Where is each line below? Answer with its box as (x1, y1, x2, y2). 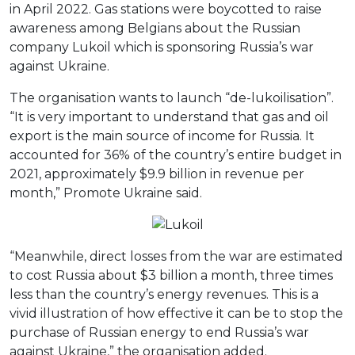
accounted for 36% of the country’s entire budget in (10, 147, 342, 163)
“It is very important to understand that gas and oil (10, 109, 329, 125)
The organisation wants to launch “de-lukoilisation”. (10, 90, 334, 106)
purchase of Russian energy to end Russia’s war (10, 325, 309, 341)
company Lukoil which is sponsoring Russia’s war (10, 40, 314, 55)
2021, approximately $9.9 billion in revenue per (10, 166, 304, 182)
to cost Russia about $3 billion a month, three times (10, 268, 333, 284)
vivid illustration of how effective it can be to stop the (10, 306, 343, 322)
